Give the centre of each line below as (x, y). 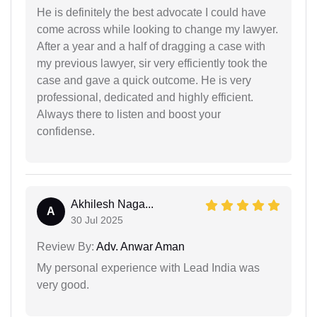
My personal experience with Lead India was (148, 267)
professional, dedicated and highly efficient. (145, 97)
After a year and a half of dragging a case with (151, 46)
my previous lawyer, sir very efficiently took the (152, 63)
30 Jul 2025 (97, 220)
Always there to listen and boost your (129, 114)
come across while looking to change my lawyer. (157, 29)
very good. (63, 284)
